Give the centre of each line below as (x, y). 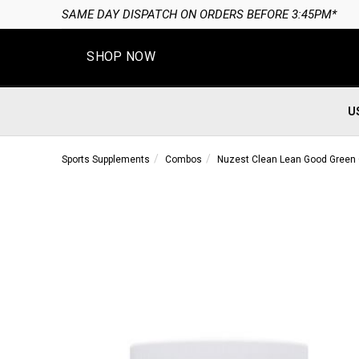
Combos (183, 159)
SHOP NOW (121, 56)
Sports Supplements (105, 159)
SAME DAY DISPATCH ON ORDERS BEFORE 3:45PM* (199, 14)
